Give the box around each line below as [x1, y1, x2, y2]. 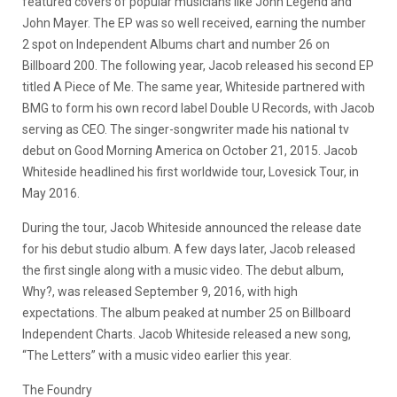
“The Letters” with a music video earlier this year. [22, 347, 292, 362]
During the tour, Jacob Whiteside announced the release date [22, 220, 362, 235]
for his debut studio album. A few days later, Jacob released [22, 241, 355, 256]
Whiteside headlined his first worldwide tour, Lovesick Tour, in [22, 164, 359, 179]
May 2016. [22, 185, 80, 200]
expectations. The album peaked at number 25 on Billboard [22, 305, 351, 320]
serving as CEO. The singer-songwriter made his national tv [22, 121, 349, 136]
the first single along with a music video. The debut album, [22, 262, 344, 277]
